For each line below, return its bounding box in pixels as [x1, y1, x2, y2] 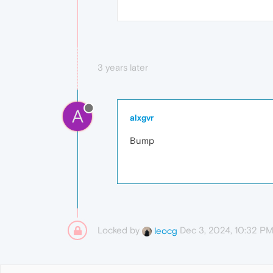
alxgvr [130, 113, 154, 123]
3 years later [97, 62, 148, 73]
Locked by [97, 225, 142, 236]
